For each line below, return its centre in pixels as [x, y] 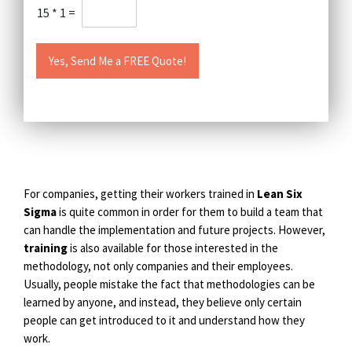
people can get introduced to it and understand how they [164, 321]
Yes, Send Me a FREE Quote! [117, 60]
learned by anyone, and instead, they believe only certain [163, 302]
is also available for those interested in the [173, 248]
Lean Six [280, 194]
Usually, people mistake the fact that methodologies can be [169, 284]
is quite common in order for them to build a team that [190, 212]
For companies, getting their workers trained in [140, 194]
